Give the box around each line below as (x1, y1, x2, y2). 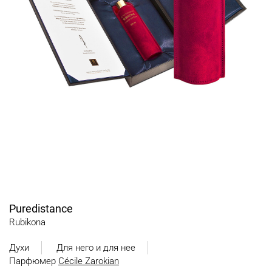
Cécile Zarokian (58, 256, 119, 267)
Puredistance (9, 202, 73, 215)
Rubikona (9, 217, 46, 228)
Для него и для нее (56, 242, 135, 253)
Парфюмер (9, 256, 58, 267)
